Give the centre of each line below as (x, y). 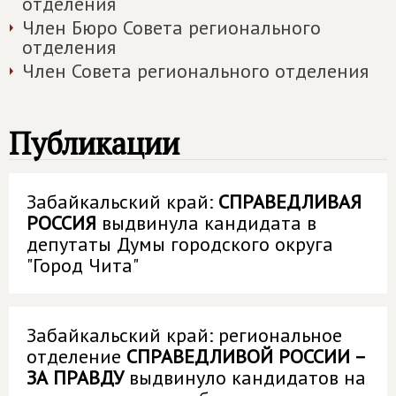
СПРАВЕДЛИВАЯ (290, 202)
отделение (76, 356)
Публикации (94, 144)
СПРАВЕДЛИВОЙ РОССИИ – (246, 356)
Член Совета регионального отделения (195, 71)
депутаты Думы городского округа (180, 244)
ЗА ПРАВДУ (75, 377)
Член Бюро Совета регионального (171, 27)
